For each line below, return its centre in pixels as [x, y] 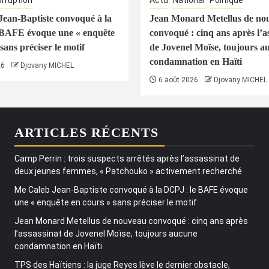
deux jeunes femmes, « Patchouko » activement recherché [128, 171]
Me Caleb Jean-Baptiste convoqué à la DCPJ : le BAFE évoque [131, 190]
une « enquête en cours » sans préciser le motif [106, 203]
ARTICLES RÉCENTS [86, 133]
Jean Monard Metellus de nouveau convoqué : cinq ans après [131, 221]
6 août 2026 [177, 80]
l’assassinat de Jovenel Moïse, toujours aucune [106, 234]
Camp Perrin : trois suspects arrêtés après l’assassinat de [127, 159]
